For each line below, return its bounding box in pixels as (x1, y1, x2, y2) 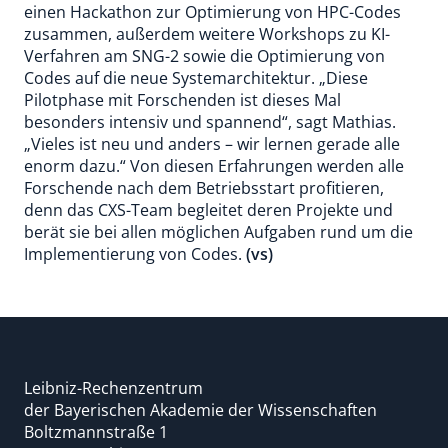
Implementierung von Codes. (24, 243, 246, 265)
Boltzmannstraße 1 (24, 421, 168, 443)
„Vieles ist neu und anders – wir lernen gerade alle (24, 133, 400, 155)
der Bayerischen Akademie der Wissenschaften (24, 399, 377, 421)
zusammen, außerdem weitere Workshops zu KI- (24, 23, 390, 45)
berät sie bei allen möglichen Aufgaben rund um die (24, 221, 413, 243)
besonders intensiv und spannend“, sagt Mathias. (24, 111, 396, 133)
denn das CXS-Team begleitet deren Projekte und (24, 199, 393, 221)
